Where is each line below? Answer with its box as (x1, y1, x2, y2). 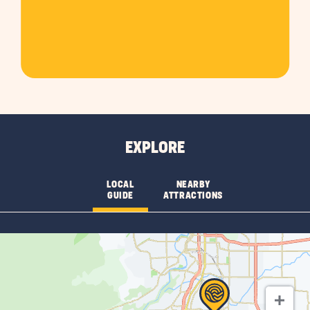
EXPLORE (125, 140, 185, 156)
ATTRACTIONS (163, 191, 224, 201)
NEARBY (176, 180, 210, 190)
